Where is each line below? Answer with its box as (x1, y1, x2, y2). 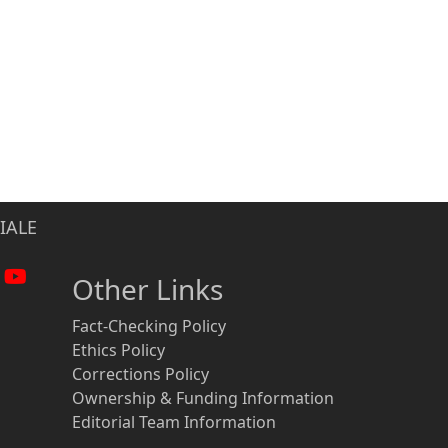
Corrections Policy (72, 363, 209, 385)
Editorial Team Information (72, 411, 276, 433)
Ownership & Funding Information (72, 387, 334, 409)
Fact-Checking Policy (72, 315, 226, 337)
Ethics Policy (72, 339, 165, 361)
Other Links (72, 270, 223, 308)
